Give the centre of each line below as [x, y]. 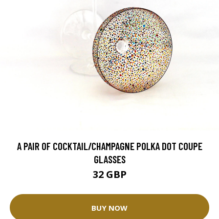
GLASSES [109, 159]
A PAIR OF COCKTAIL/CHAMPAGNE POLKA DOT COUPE [109, 146]
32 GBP [109, 175]
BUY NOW [109, 208]
